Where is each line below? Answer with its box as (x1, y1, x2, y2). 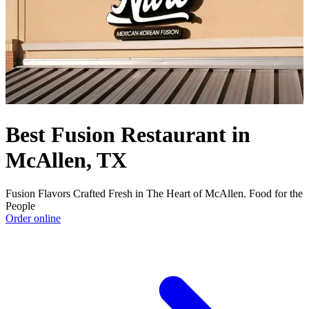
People (6, 200, 35, 212)
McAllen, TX (6, 147, 127, 172)
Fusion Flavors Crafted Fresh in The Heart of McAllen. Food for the (6, 188, 303, 200)
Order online (6, 212, 61, 225)
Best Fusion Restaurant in (6, 121, 250, 147)
